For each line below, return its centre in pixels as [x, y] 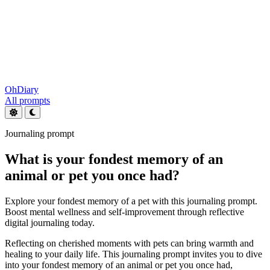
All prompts [27, 100]
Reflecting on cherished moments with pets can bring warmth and [129, 243]
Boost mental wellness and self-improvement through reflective [124, 212]
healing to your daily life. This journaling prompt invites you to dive [133, 254]
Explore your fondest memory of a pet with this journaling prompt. [131, 201]
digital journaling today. [50, 222]
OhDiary [22, 89]
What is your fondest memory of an [114, 159]
